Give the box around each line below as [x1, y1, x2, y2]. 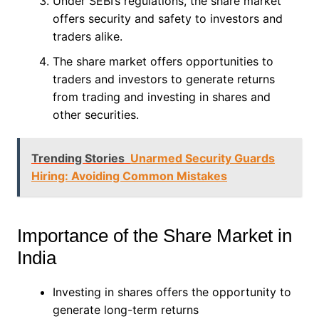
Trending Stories [31, 150, 125, 165]
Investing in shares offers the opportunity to [52, 284, 291, 299]
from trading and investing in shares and [52, 89, 271, 104]
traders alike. [52, 28, 126, 43]
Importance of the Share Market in [16, 224, 292, 246]
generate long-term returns [52, 302, 199, 317]
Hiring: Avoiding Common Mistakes [31, 168, 227, 183]
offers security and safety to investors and [52, 11, 283, 26]
